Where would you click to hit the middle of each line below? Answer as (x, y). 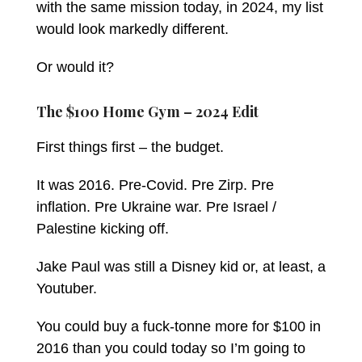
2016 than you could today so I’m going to (170, 348)
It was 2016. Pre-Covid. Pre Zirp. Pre (155, 185)
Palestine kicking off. (102, 228)
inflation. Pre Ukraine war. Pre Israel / (156, 206)
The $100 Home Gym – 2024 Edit (147, 111)
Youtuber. (66, 288)
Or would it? (75, 67)
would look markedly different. (132, 29)
